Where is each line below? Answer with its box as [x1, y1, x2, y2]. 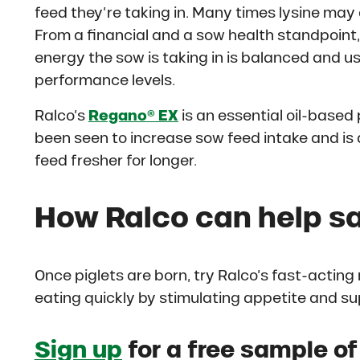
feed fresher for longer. [34, 153, 197, 170]
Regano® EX [88, 108, 178, 125]
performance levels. [34, 72, 175, 89]
